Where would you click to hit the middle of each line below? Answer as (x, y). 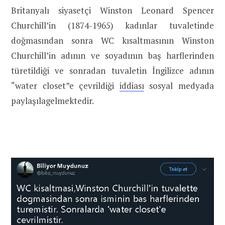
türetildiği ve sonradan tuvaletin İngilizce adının (113, 70)
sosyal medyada (179, 85)
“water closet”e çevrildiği (65, 85)
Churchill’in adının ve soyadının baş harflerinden (113, 55)
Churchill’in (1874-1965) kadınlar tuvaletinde (113, 25)
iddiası (132, 85)
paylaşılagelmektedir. (52, 100)
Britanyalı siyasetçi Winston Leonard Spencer (113, 10)
